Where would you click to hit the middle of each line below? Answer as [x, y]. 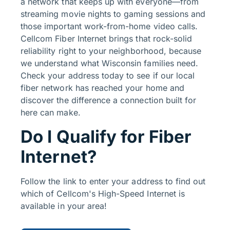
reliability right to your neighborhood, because [111, 51]
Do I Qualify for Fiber [106, 137]
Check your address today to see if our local [108, 76]
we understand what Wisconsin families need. [110, 63]
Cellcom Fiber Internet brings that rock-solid [107, 39]
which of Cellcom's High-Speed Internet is [103, 194]
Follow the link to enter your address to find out [113, 181]
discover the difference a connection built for [109, 100]
